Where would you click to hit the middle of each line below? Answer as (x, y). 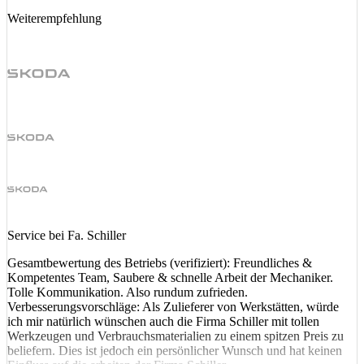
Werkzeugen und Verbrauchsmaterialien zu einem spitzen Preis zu (175, 336)
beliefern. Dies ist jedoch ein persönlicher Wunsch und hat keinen (175, 351)
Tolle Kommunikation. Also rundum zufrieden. (128, 292)
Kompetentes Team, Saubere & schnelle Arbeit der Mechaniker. (170, 278)
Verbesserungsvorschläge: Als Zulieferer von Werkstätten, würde (173, 307)
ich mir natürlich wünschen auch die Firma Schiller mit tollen (163, 322)
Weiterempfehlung (54, 18)
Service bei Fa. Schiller (67, 236)
